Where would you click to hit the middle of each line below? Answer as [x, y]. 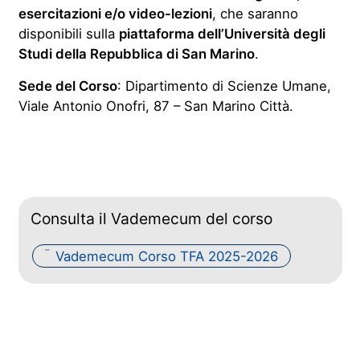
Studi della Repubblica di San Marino [136, 54]
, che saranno [255, 14]
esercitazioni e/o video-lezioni [115, 14]
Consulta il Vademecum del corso [151, 219]
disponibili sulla [68, 34]
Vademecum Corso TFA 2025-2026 [167, 256]
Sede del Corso [67, 86]
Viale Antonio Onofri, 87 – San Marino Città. [155, 106]
